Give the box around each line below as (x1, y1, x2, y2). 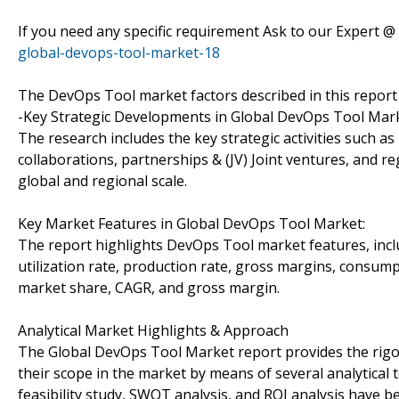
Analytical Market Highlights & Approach (18, 320, 289, 340)
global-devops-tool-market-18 (18, 42, 220, 62)
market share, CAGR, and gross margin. (18, 277, 280, 297)
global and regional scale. (18, 170, 187, 191)
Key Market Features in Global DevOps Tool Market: (18, 213, 365, 233)
